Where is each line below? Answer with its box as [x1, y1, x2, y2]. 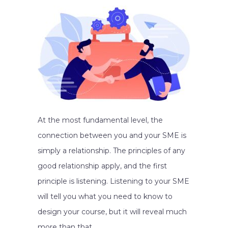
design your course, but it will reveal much [38, 207, 187, 216]
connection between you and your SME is [38, 131, 186, 140]
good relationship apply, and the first [38, 161, 167, 170]
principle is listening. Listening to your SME [38, 177, 189, 186]
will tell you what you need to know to [38, 192, 173, 201]
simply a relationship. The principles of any [38, 146, 185, 155]
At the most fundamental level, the [38, 116, 163, 125]
